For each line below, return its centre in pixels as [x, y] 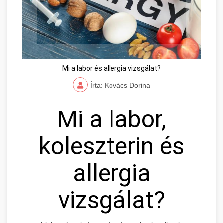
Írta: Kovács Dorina [120, 85]
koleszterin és [111, 146]
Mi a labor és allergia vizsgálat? [111, 68]
